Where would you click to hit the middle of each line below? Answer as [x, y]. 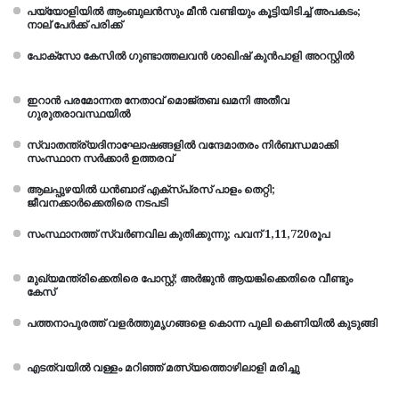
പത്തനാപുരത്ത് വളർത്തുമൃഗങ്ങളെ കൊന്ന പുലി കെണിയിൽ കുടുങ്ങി [202, 324]
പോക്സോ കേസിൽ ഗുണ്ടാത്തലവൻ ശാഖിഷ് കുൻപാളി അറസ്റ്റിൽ [190, 57]
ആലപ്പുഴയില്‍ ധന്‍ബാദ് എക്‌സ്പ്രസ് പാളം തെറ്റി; [151, 190]
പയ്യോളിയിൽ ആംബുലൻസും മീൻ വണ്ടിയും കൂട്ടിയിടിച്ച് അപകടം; [194, 12]
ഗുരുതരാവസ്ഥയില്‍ [78, 114]
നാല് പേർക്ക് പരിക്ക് [74, 25]
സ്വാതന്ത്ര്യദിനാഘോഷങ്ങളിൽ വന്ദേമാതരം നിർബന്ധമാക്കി [183, 146]
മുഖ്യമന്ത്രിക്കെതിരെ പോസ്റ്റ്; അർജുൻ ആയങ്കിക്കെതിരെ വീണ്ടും [190, 279]
